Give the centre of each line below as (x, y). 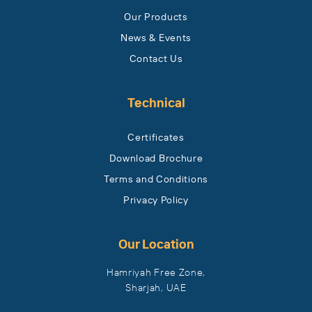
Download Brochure (156, 158)
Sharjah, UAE (156, 288)
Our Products (156, 17)
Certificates (156, 138)
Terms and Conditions (156, 179)
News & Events (156, 38)
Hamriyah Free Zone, (156, 273)
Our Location (156, 244)
